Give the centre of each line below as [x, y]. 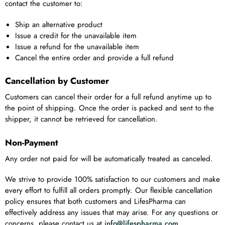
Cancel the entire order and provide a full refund [94, 58]
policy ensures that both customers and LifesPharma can [95, 202]
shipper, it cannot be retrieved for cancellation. [81, 119]
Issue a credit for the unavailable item [76, 35]
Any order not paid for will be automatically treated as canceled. [109, 158]
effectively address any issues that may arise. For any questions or [111, 213]
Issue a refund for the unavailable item [77, 46]
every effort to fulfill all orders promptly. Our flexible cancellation [109, 191]
